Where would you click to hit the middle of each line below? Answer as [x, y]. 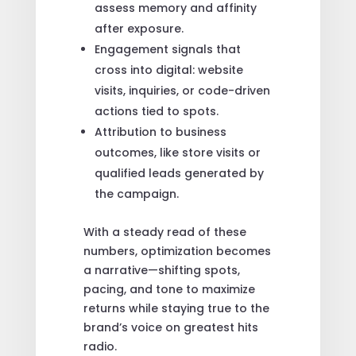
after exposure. [139, 28]
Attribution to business [160, 132]
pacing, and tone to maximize [169, 289]
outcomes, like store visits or [177, 152]
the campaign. [136, 193]
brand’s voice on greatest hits [170, 327]
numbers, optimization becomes [177, 251]
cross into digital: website [168, 70]
